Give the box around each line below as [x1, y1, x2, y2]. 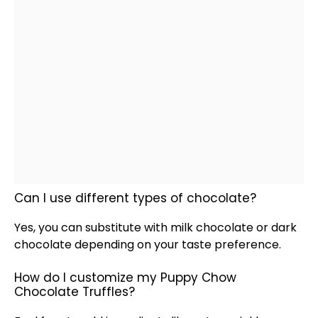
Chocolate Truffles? [14, 283, 135, 300]
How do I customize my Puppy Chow [14, 269, 236, 286]
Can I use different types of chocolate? [14, 190, 256, 207]
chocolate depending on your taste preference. [14, 236, 281, 253]
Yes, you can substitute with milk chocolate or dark [14, 219, 297, 236]
